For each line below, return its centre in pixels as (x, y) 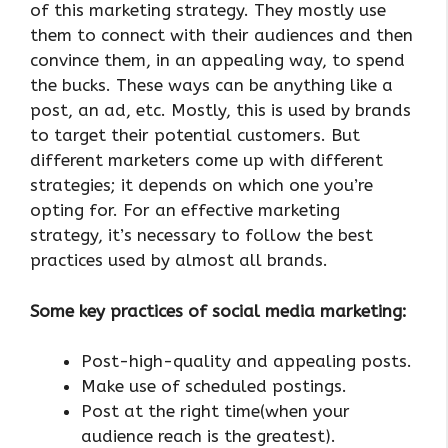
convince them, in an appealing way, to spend (217, 60)
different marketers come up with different (206, 160)
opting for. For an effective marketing (185, 210)
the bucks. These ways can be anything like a (211, 85)
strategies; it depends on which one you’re (201, 185)
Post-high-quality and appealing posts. (246, 361)
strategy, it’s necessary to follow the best (201, 235)
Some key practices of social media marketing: (218, 310)
